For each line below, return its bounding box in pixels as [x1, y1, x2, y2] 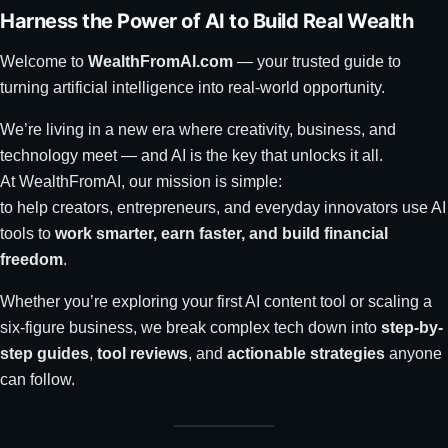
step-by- [381, 319, 443, 336]
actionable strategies [227, 345, 385, 362]
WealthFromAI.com [88, 53, 233, 70]
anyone [385, 345, 442, 362]
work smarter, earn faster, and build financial [55, 225, 388, 242]
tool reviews [97, 345, 188, 362]
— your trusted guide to [233, 53, 401, 70]
